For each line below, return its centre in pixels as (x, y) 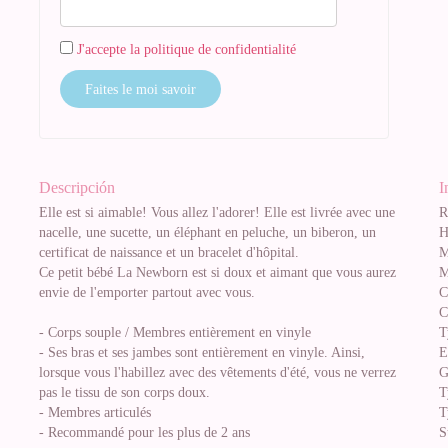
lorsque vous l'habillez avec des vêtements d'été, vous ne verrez (217, 372)
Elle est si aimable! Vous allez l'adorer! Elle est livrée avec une (217, 212)
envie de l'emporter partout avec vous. (147, 292)
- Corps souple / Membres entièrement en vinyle (175, 332)
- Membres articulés (95, 412)
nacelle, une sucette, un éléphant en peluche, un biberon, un (207, 232)
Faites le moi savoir (140, 89)
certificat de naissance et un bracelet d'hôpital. (169, 252)
